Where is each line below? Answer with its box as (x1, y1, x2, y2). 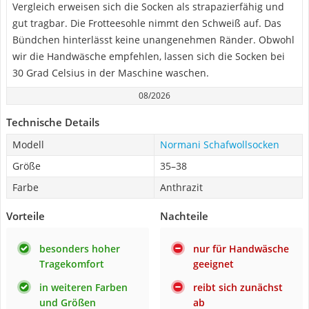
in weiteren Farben (39, 281, 128, 294)
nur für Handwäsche (193, 242, 289, 255)
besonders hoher (39, 242, 120, 255)
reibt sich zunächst (193, 281, 283, 294)
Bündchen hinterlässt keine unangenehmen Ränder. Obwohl (12, 33, 295, 46)
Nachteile (160, 209, 208, 223)
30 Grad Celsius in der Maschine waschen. (12, 66, 209, 79)
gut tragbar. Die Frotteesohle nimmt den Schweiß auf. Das (12, 17, 281, 30)
